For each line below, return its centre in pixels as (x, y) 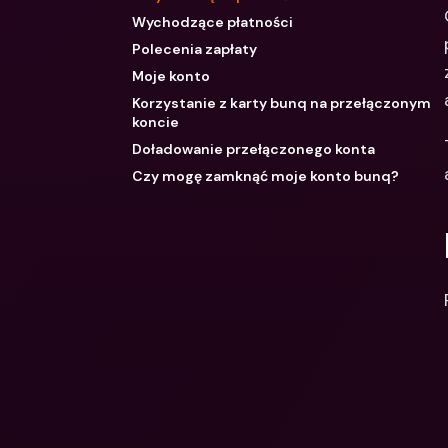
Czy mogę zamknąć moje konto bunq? (265, 176)
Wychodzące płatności (212, 22)
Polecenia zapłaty (194, 49)
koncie (155, 122)
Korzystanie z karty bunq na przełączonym (281, 103)
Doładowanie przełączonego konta (253, 149)
